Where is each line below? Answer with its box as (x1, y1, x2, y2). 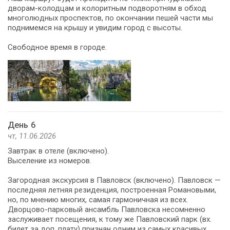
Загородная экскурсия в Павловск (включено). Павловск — (8, 175, 221, 185)
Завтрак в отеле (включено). (8, 146, 109, 156)
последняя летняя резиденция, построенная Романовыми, (8, 185, 216, 195)
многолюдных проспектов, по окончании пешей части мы (8, 13, 213, 23)
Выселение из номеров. (8, 156, 91, 165)
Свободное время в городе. (8, 42, 107, 52)
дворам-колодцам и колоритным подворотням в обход (8, 3, 206, 13)
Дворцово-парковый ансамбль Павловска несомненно (8, 204, 205, 214)
